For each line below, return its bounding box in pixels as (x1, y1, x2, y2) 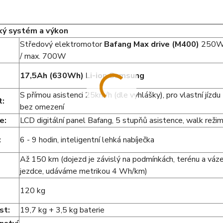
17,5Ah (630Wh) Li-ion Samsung (19, 70, 144, 82)
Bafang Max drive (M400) (104, 39, 199, 50)
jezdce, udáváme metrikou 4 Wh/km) (19, 166, 147, 177)
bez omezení (19, 102, 64, 113)
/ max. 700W (19, 51, 66, 62)
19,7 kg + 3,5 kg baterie (19, 205, 105, 216)
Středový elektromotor (19, 39, 104, 50)
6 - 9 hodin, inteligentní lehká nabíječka (19, 134, 154, 146)
